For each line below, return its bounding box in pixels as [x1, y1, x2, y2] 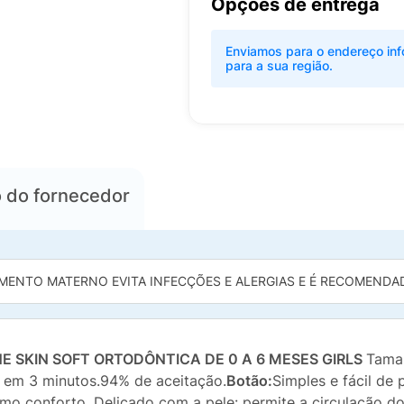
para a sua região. [225, 58, 333, 73]
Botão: [226, 372, 272, 390]
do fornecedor [2, 184, 130, 207]
